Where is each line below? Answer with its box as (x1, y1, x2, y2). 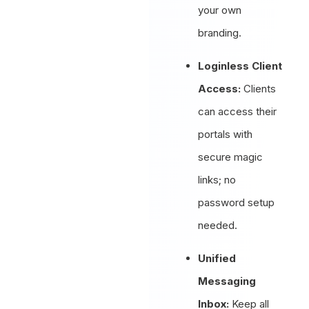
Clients (241, 81, 277, 95)
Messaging (198, 274, 257, 288)
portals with (198, 127, 253, 141)
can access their (198, 104, 277, 118)
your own (198, 3, 242, 17)
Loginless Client (198, 59, 283, 72)
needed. (198, 218, 238, 232)
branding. (198, 26, 242, 39)
